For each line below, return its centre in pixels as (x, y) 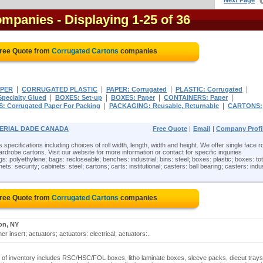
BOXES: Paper (133, 97)
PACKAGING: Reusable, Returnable (164, 106)
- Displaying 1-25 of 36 (124, 20)
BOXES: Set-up (79, 97)
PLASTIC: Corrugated (209, 89)
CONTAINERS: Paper (196, 97)
